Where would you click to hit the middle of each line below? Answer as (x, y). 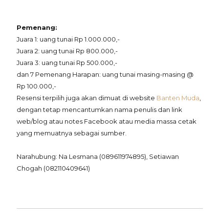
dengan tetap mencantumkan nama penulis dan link (99, 109)
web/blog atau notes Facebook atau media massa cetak (107, 121)
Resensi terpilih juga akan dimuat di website (87, 98)
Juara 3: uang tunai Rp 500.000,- (67, 63)
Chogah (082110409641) (53, 168)
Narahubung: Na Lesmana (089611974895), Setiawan (98, 156)
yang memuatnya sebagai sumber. (72, 133)
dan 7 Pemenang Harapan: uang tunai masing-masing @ (105, 74)
